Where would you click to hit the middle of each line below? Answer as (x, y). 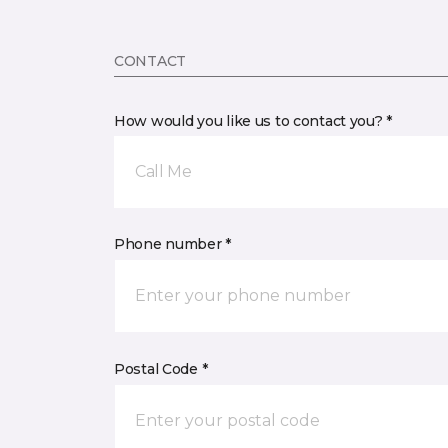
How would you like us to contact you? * (253, 121)
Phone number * (173, 244)
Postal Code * (161, 369)
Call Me (163, 171)
